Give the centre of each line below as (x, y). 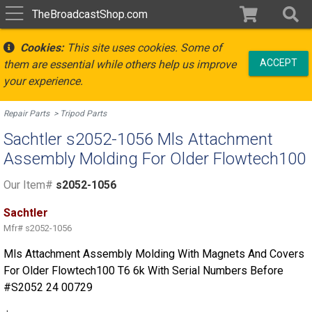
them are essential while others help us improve (120, 64)
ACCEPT (279, 63)
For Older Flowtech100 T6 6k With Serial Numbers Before (143, 271)
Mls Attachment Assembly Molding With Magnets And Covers (154, 254)
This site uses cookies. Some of (143, 48)
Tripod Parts (84, 114)
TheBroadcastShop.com (89, 14)
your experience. (43, 81)
